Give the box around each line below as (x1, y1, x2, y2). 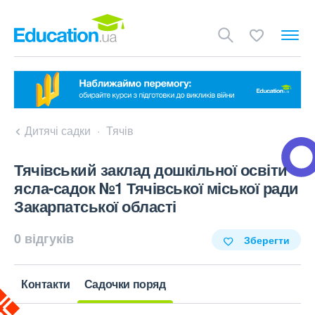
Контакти (21, 276, 70, 292)
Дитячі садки (25, 122, 91, 139)
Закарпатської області (14, 195, 176, 218)
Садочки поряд (84, 276, 166, 292)
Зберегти (244, 233, 290, 247)
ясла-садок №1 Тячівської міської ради (14, 176, 299, 200)
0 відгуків (14, 229, 74, 248)
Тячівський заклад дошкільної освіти (14, 158, 288, 181)
